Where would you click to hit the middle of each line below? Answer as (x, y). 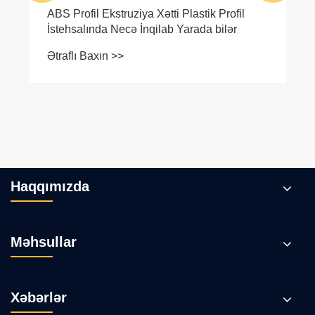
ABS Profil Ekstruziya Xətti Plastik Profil (146, 14)
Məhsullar (44, 242)
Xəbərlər (39, 297)
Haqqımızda (50, 186)
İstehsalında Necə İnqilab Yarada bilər (142, 30)
